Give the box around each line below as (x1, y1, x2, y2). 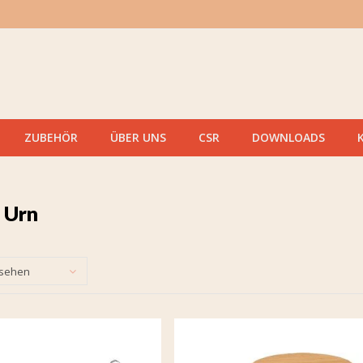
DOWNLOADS (252, 130, 325, 145)
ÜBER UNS (110, 130, 166, 145)
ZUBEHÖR (24, 130, 78, 145)
